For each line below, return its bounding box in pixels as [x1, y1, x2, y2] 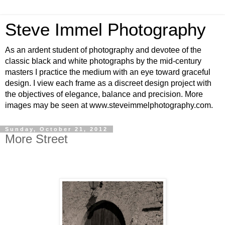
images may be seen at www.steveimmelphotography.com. [5, 101, 213, 109]
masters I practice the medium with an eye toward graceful [5, 68, 210, 76]
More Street [5, 132, 68, 146]
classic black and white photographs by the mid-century [5, 57, 201, 65]
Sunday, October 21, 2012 [5, 126, 108, 132]
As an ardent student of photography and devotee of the [5, 46, 201, 54]
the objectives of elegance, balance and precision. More [5, 90, 203, 98]
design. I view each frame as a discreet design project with [5, 79, 211, 87]
